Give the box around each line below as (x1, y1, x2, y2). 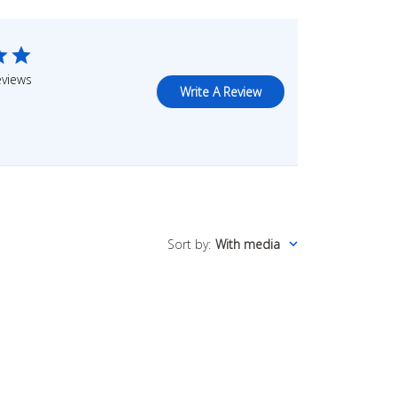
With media (214, 235, 280, 253)
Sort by (167, 235, 208, 253)
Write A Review (179, 82, 261, 100)
